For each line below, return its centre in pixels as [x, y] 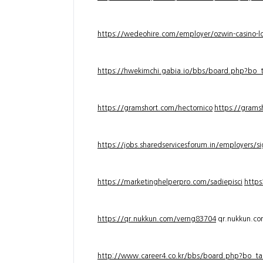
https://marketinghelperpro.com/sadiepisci [170, 182]
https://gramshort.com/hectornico [155, 108]
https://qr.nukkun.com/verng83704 [157, 219]
